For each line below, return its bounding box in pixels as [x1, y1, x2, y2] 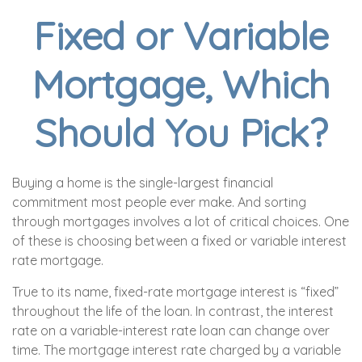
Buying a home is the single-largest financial [12, 175, 273, 191]
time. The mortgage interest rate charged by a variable [12, 342, 341, 358]
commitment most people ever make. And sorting [12, 194, 306, 210]
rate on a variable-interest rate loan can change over [12, 322, 330, 339]
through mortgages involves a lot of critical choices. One [12, 213, 349, 229]
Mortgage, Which [32, 60, 330, 108]
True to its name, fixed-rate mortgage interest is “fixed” [12, 284, 339, 300]
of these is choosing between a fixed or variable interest [12, 233, 347, 249]
